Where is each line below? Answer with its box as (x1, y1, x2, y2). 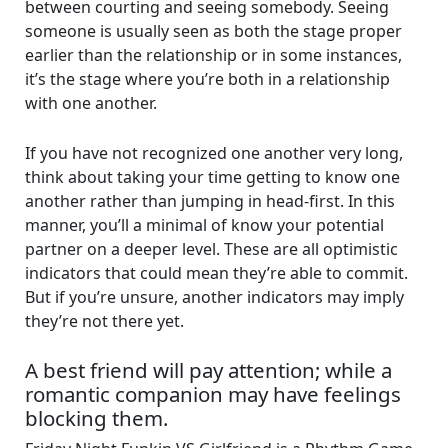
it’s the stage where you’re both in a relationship (24, 68, 390, 91)
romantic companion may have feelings (24, 380, 401, 409)
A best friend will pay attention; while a (24, 356, 392, 385)
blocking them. (24, 404, 168, 433)
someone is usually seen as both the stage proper (24, 20, 402, 43)
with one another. (24, 92, 157, 115)
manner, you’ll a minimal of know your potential (24, 213, 384, 236)
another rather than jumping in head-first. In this (24, 189, 395, 212)
